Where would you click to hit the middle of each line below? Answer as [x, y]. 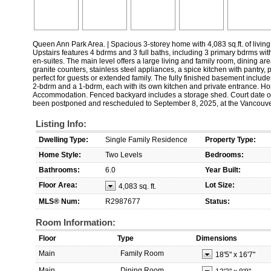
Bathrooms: [59, 170]
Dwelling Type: [64, 140]
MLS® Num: [59, 202]
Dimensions [217, 239]
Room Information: [76, 223]
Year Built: [223, 170]
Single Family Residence [146, 140]
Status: [217, 202]
